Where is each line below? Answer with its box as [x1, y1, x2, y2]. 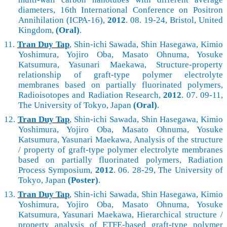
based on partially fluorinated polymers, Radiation [18, 155, 223, 165]
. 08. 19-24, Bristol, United [126, 15, 223, 25]
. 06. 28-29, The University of [113, 165, 223, 175]
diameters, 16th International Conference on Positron [18, 5, 223, 15]
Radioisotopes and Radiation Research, [18, 90, 164, 100]
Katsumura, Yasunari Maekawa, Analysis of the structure [18, 135, 223, 145]
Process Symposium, [18, 165, 95, 175]
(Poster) [68, 175, 98, 185]
